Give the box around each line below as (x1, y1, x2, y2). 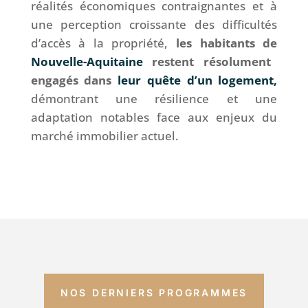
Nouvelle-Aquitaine (30, 54, 143, 70)
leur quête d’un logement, (111, 72, 278, 89)
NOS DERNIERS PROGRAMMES (60, 287, 248, 299)
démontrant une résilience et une (30, 91, 278, 107)
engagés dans (30, 72, 112, 89)
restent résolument (142, 54, 271, 70)
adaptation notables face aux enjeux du (30, 109, 278, 126)
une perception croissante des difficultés (30, 16, 278, 33)
